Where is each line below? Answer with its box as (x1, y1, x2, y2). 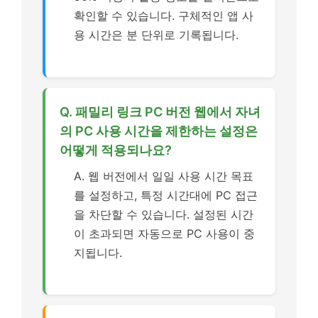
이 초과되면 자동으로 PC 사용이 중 (74, 226, 255, 241)
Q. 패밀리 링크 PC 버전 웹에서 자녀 (60, 104, 261, 119)
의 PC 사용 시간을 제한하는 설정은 (60, 123, 258, 138)
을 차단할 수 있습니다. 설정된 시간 (74, 207, 253, 221)
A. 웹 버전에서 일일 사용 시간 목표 (74, 168, 253, 183)
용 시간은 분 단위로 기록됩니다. (74, 28, 238, 42)
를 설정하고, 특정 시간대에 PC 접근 (74, 187, 258, 202)
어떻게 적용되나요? (60, 142, 172, 158)
